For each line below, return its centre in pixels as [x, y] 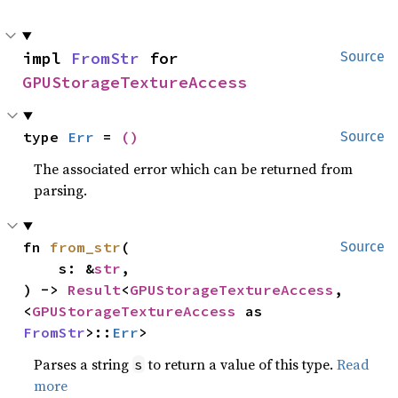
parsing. [61, 190]
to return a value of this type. [241, 364]
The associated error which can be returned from [194, 169]
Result [95, 290]
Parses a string [84, 364]
